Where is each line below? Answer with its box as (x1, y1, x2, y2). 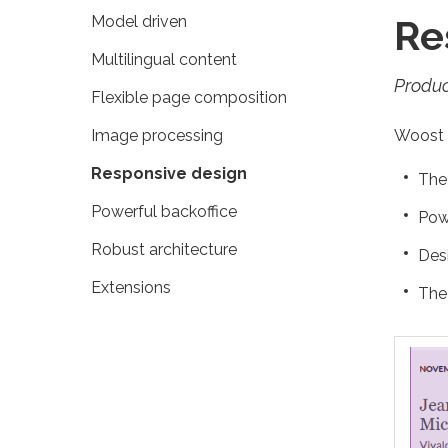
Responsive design (90, 164, 247, 183)
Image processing (90, 126, 223, 145)
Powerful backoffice (90, 202, 237, 221)
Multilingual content (90, 50, 237, 69)
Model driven (90, 12, 187, 31)
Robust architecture (90, 240, 237, 259)
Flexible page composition (90, 88, 287, 107)
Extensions (90, 278, 171, 297)
